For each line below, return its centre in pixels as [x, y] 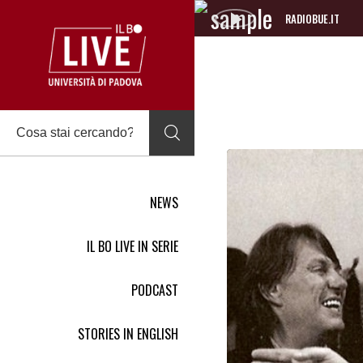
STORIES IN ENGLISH [128, 333]
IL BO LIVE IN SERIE [132, 246]
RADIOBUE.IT [313, 19]
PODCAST [155, 290]
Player [300, 55]
